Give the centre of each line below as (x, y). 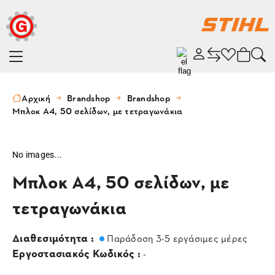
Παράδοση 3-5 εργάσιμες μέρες (176, 238)
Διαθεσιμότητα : (54, 237)
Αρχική (36, 98)
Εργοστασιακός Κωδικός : (78, 253)
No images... (37, 155)
